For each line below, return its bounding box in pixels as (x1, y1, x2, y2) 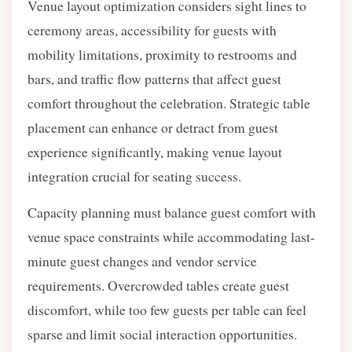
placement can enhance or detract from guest (27, 118, 278, 137)
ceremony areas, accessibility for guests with (27, 20, 277, 39)
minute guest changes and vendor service (27, 251, 257, 270)
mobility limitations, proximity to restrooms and (27, 45, 297, 64)
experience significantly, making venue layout (27, 142, 282, 161)
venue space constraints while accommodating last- (27, 227, 315, 246)
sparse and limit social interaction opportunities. (27, 324, 297, 343)
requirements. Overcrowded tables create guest (27, 276, 289, 295)
